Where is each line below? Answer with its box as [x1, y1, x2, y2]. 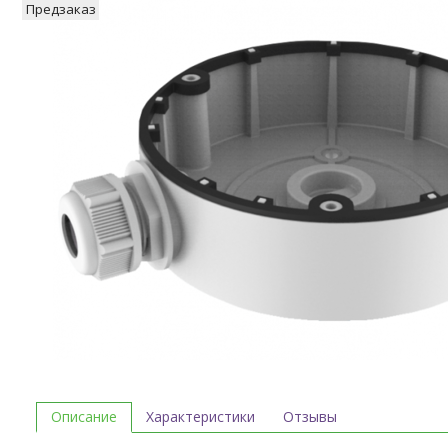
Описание [51, 406, 117, 426]
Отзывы [283, 407, 337, 427]
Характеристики [146, 407, 255, 427]
